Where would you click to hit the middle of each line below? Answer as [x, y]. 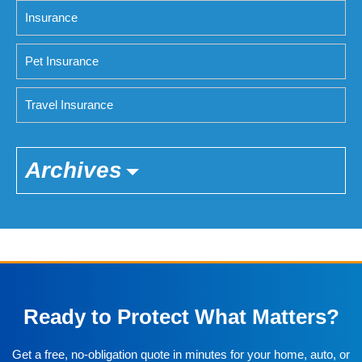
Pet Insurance [62, 61]
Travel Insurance [69, 105]
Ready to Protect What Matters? [181, 316]
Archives [74, 170]
